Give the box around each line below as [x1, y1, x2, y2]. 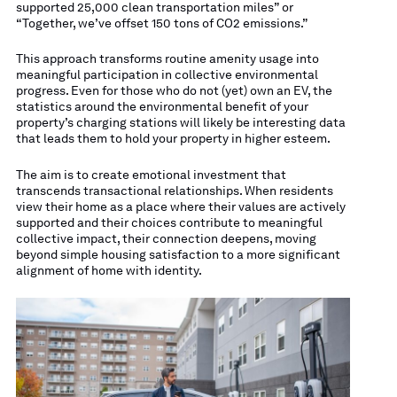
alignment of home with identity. [15, 262, 202, 277]
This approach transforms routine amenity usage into [15, 51, 319, 66]
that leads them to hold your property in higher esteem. [15, 131, 331, 146]
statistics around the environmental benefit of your [15, 99, 308, 114]
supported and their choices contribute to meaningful [15, 214, 323, 230]
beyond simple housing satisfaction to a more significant [15, 246, 340, 261]
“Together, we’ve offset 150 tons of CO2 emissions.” [15, 15, 308, 30]
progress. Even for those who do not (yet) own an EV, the [15, 83, 332, 98]
